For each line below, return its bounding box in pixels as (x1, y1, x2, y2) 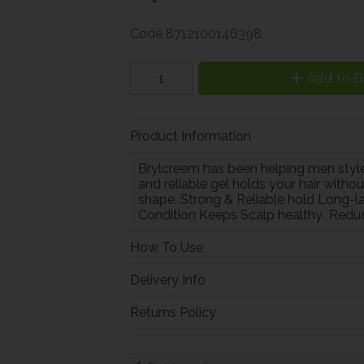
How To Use (129, 239, 203, 255)
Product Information (129, 128, 251, 144)
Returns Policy (129, 304, 216, 320)
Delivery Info (129, 271, 206, 288)
